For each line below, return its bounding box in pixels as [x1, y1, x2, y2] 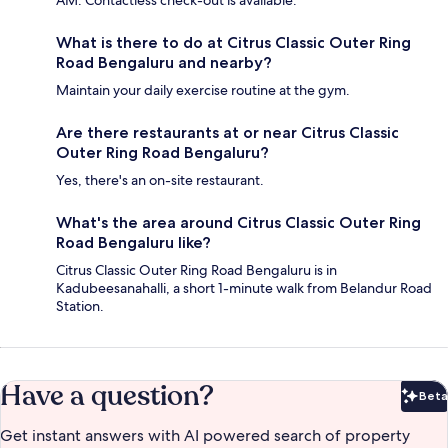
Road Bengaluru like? [56, 233, 211, 253]
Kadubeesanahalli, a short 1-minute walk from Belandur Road [56, 279, 432, 298]
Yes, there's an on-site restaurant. [56, 171, 264, 190]
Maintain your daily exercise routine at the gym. [56, 81, 350, 100]
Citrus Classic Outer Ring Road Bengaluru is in [56, 261, 337, 280]
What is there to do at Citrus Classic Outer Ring [56, 33, 411, 53]
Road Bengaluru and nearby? [56, 53, 272, 73]
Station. [56, 297, 104, 316]
